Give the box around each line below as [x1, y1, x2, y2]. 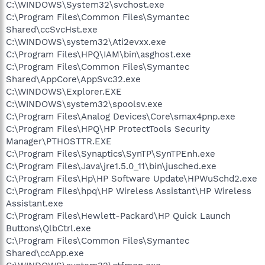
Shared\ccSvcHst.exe [6, 24, 98, 35]
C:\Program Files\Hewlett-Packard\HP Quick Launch [6, 211, 231, 221]
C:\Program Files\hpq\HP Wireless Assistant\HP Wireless [6, 186, 251, 196]
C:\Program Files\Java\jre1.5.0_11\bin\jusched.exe [6, 161, 216, 172]
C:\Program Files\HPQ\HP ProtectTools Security [6, 124, 210, 134]
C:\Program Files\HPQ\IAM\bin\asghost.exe [6, 49, 191, 60]
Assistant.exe [6, 198, 63, 209]
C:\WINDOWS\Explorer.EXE [6, 86, 122, 97]
